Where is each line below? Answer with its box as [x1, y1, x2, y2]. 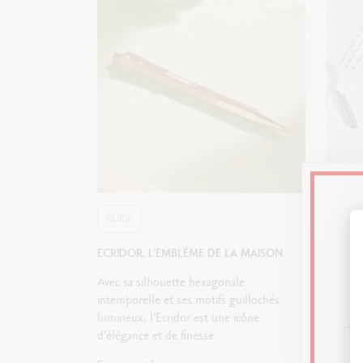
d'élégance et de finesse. [96, 326, 217, 344]
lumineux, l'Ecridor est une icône [96, 308, 259, 326]
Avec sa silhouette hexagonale [96, 272, 245, 290]
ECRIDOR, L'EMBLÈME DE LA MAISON [96, 245, 283, 260]
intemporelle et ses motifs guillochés [96, 290, 280, 308]
